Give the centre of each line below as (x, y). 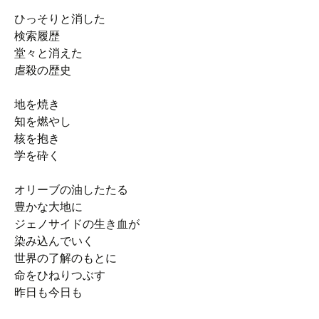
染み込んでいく (54, 241)
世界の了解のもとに (66, 258)
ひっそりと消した (60, 19)
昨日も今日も (48, 292)
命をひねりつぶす (60, 275)
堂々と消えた (48, 53)
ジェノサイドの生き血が (77, 224)
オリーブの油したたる (71, 190)
